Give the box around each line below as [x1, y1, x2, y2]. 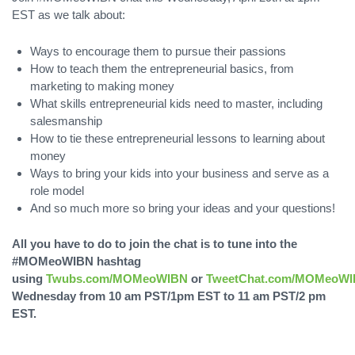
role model [30, 183, 85, 197]
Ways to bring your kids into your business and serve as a [30, 166, 330, 180]
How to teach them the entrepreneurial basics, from [30, 61, 295, 75]
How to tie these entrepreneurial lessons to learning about [30, 131, 326, 145]
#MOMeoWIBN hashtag [12, 254, 141, 268]
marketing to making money [30, 78, 175, 93]
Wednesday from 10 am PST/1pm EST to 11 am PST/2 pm [12, 288, 326, 303]
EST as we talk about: [12, 8, 125, 22]
